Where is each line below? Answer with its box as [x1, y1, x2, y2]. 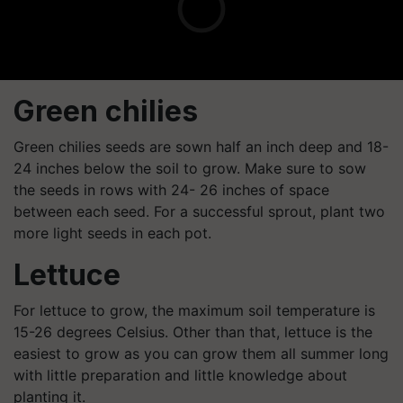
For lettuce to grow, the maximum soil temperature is [13, 300, 375, 319]
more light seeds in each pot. [13, 223, 211, 242]
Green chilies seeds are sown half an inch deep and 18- [13, 137, 389, 156]
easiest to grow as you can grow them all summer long [13, 344, 389, 363]
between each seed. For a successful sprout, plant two [13, 201, 385, 220]
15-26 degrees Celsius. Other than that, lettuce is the [13, 322, 372, 341]
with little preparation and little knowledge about [13, 365, 347, 384]
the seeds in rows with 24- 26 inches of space [13, 180, 329, 199]
